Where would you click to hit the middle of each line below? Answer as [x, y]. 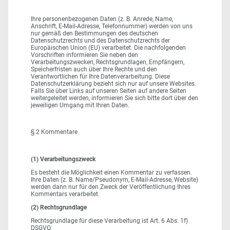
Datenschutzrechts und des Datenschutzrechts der [100, 40]
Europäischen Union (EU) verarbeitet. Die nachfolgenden [108, 47]
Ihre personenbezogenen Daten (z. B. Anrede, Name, [102, 19]
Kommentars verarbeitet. [65, 194]
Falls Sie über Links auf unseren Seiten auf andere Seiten [109, 91]
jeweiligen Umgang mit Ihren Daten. [80, 105]
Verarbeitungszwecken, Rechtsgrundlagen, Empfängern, [108, 62]
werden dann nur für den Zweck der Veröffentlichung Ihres [111, 187]
